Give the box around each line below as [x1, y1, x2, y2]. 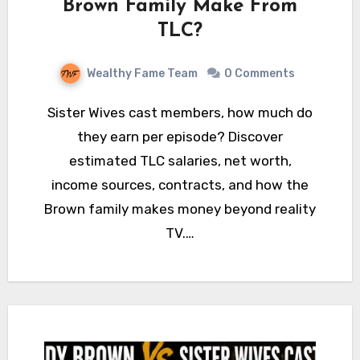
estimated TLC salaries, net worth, [68, 152, 292, 169]
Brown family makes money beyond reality [44, 200, 316, 217]
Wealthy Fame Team [86, 66, 200, 80]
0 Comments [223, 66, 295, 80]
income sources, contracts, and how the [51, 176, 309, 193]
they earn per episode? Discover [77, 128, 283, 145]
